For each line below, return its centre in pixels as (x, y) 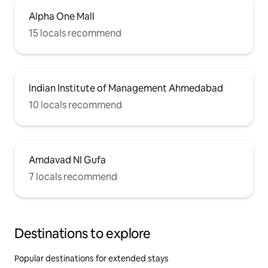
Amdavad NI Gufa (67, 160)
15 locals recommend (75, 33)
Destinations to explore (83, 233)
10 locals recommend (75, 105)
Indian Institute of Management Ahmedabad (126, 88)
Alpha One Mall (62, 16)
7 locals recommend (73, 176)
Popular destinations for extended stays (92, 258)
